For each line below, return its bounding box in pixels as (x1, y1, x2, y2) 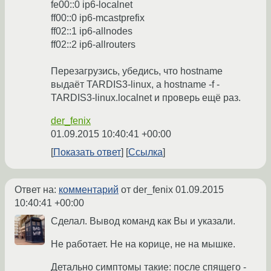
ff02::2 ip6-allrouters (51, 39, 135, 50)
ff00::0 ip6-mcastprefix (51, 13, 145, 24)
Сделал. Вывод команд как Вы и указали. (51, 216, 235, 227)
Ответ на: (15, 184, 59, 195)
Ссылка (128, 147, 163, 158)
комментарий (59, 184, 119, 195)
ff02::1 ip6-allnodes (51, 26, 132, 37)
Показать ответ (53, 147, 121, 158)
